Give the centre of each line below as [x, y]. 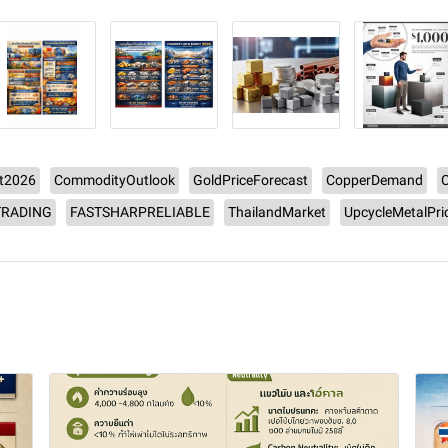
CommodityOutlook [114, 179]
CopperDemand [374, 179]
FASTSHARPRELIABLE [140, 211]
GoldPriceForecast [250, 179]
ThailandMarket [277, 211]
